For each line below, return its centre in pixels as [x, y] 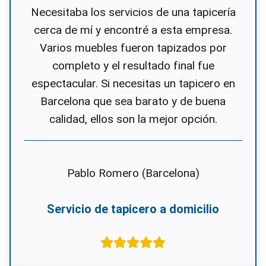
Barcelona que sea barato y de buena [133, 102]
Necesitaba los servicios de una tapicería [133, 12]
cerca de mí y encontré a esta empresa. [133, 30]
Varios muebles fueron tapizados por [133, 48]
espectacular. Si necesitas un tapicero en [133, 84]
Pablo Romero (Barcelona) [133, 173]
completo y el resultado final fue [133, 66]
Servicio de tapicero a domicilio [133, 209]
